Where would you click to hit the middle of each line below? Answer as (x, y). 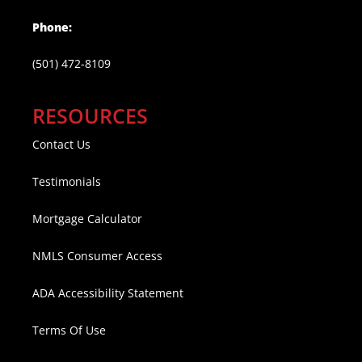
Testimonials (67, 182)
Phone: (52, 27)
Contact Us (61, 145)
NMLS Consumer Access (97, 256)
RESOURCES (90, 116)
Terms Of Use (69, 330)
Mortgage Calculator (87, 219)
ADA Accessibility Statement (108, 293)
